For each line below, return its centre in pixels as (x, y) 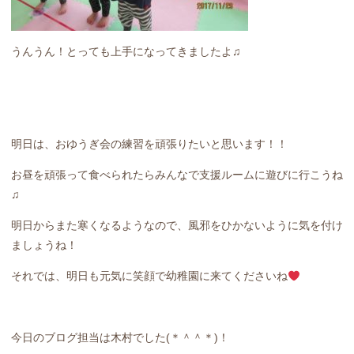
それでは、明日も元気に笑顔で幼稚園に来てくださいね (149, 276)
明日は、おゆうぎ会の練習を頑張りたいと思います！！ (149, 144)
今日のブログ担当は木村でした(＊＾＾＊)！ (120, 338)
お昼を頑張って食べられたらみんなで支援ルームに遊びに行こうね (177, 175)
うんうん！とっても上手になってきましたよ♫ (126, 52)
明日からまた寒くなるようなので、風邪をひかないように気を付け (177, 226)
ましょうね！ (44, 245)
